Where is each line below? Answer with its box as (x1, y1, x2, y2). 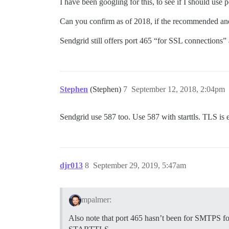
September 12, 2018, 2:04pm (131, 85, 225, 94)
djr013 (60, 161, 83, 170)
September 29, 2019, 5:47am (93, 161, 186, 170)
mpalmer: (81, 195, 111, 204)
